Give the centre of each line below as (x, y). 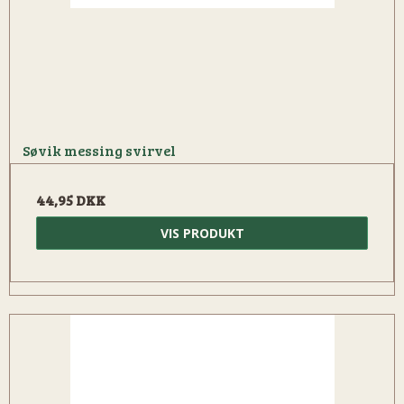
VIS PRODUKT (202, 233)
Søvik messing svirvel (99, 150)
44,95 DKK (71, 199)
